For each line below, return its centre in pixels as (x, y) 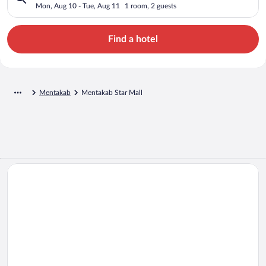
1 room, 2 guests (151, 6)
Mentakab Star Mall (112, 92)
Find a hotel (133, 39)
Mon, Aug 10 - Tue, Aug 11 (78, 6)
